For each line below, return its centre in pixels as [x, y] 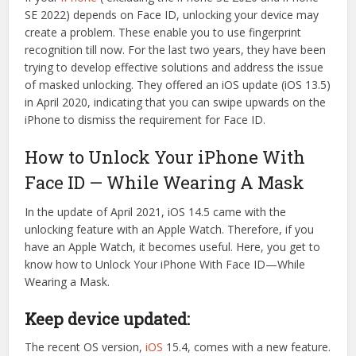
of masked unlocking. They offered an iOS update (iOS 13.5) [178, 84]
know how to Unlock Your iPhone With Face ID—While [165, 264]
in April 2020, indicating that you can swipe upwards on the [176, 102]
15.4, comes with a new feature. [247, 346]
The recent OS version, [85, 346]
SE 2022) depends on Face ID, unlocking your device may [172, 14]
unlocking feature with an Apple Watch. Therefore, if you [170, 229]
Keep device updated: [108, 318]
